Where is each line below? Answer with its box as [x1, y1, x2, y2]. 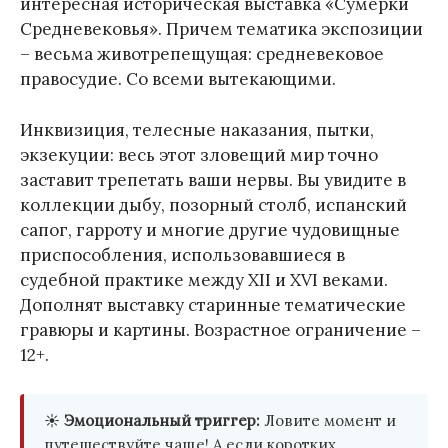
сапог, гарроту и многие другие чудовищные [20, 219, 400, 242]
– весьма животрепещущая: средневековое [20, 42, 384, 65]
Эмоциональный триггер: [64, 411, 260, 431]
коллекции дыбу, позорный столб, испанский [20, 194, 407, 217]
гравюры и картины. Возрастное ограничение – [20, 319, 421, 342]
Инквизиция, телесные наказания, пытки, [20, 119, 374, 142]
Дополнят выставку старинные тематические [20, 294, 406, 317]
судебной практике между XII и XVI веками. [20, 269, 388, 292]
